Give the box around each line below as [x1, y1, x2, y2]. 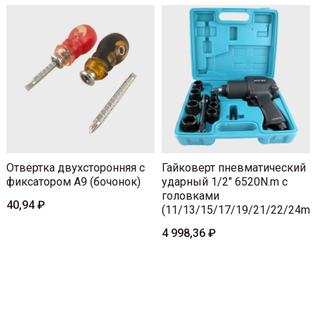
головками [162, 188, 219, 202]
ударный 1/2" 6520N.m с [162, 174, 288, 188]
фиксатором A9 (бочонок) [6, 174, 141, 188]
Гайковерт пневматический [162, 160, 306, 174]
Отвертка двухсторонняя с [6, 160, 145, 174]
